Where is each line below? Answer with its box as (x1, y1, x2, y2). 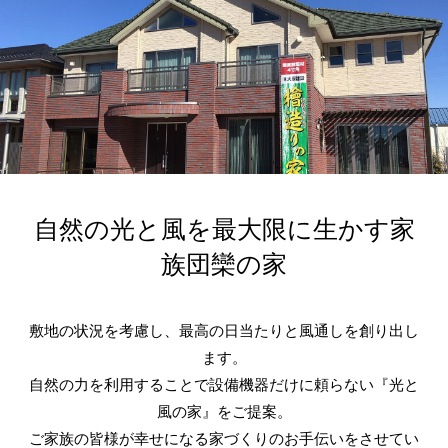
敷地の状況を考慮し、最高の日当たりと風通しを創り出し (29, 322, 419, 340)
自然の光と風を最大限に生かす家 (33, 215, 415, 244)
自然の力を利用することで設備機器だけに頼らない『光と (29, 376, 419, 394)
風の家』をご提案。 (156, 403, 292, 421)
